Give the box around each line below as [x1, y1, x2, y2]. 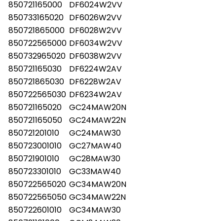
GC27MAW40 [69, 140, 121, 151]
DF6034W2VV [69, 37, 122, 49]
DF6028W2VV [69, 24, 122, 36]
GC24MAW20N [69, 101, 126, 113]
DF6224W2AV [69, 63, 122, 74]
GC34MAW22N [69, 191, 126, 203]
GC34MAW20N [69, 178, 126, 190]
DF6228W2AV [69, 75, 121, 87]
